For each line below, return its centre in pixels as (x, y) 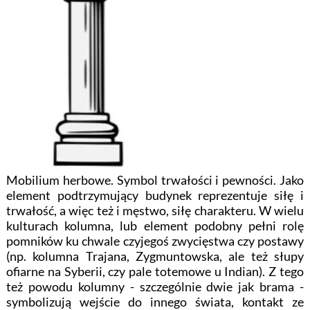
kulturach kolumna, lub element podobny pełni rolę (155, 226)
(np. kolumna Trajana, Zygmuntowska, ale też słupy (155, 256)
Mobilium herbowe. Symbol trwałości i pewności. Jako (155, 180)
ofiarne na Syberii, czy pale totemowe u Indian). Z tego (155, 271)
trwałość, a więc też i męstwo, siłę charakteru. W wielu (155, 210)
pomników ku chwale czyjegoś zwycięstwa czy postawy (155, 241)
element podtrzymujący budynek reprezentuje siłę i (155, 195)
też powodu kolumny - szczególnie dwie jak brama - (155, 286)
